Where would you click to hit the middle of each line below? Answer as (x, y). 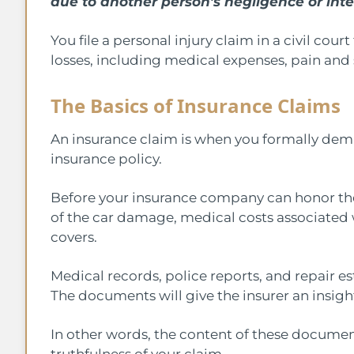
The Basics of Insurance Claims (196, 105)
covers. (75, 237)
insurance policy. (108, 158)
